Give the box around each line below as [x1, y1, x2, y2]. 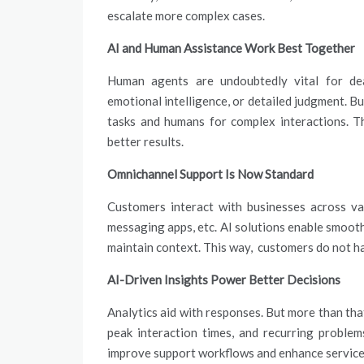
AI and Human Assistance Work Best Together [107, 41, 355, 55]
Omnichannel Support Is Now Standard [107, 167, 316, 181]
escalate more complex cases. [107, 8, 267, 23]
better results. [107, 134, 184, 149]
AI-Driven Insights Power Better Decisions [107, 272, 343, 287]
